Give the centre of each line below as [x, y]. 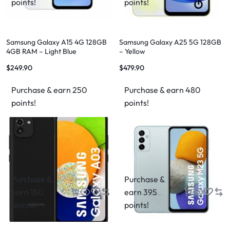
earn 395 [141, 192]
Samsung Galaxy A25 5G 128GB [170, 42]
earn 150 [27, 192]
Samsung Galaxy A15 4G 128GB [56, 42]
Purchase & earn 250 [49, 90]
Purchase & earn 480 [162, 90]
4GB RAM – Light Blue [41, 51]
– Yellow [132, 51]
